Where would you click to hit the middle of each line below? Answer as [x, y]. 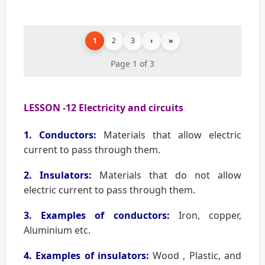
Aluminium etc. [57, 230]
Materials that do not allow [167, 175]
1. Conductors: [60, 135]
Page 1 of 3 [132, 64]
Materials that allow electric [169, 135]
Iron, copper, [206, 216]
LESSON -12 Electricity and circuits [104, 108]
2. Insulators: [58, 175]
